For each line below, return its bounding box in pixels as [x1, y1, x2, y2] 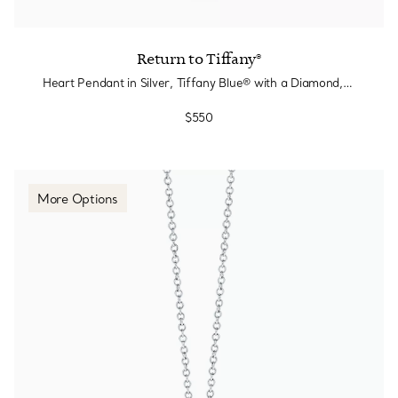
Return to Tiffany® [137, 50, 261, 69]
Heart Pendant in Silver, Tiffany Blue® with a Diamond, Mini [342, 76, 353, 90]
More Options [37, 191, 118, 207]
